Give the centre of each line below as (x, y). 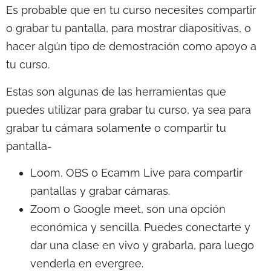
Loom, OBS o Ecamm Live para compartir (136, 173)
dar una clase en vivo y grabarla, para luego (142, 246)
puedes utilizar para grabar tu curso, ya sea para (129, 109)
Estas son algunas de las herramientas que (116, 91)
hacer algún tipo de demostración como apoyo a (131, 47)
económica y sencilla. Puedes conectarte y (140, 227)
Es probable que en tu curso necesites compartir (131, 10)
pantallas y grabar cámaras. (100, 191)
